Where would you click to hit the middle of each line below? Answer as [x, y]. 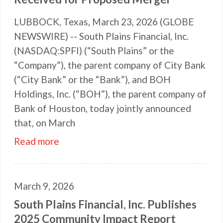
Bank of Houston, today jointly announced [103, 108]
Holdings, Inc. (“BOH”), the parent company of [110, 94]
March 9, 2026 [44, 186]
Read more [37, 141]
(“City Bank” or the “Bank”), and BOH [92, 79]
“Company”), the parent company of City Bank [110, 65]
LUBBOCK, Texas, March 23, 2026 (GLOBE [104, 22]
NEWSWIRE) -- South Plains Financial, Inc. [101, 36]
